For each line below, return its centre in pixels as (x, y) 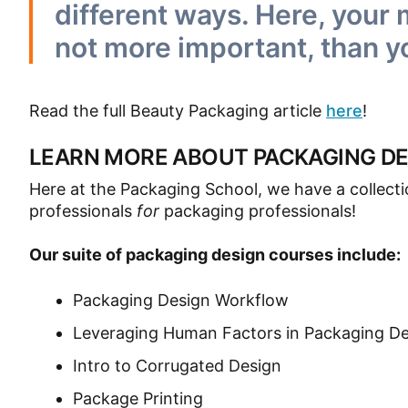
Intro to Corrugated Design (177, 366)
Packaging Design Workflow (181, 300)
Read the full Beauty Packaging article (178, 111)
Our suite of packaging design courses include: (215, 255)
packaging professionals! (258, 211)
